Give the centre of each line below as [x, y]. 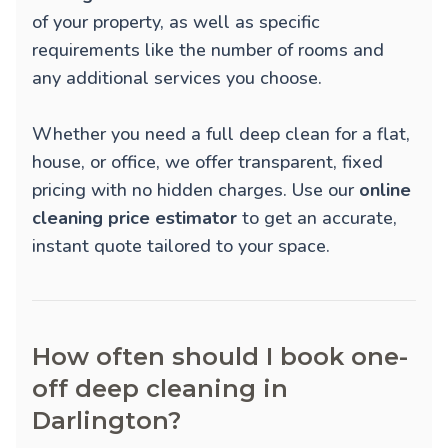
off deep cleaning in [160, 389]
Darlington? [106, 421]
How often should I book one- [220, 357]
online [385, 190]
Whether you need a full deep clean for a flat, [221, 134]
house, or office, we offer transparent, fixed [207, 162]
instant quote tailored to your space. [181, 246]
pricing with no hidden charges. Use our [195, 190]
